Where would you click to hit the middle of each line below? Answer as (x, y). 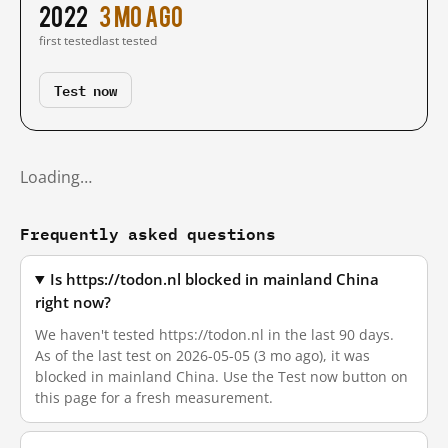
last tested (128, 40)
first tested (69, 40)
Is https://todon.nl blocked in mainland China (215, 279)
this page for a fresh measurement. (154, 397)
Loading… (56, 177)
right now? (73, 302)
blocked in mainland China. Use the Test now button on (221, 376)
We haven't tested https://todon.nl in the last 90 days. (214, 334)
